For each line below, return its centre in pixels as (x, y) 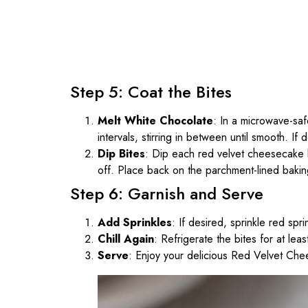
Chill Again (126, 239)
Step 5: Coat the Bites (151, 91)
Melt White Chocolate (155, 120)
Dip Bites (121, 153)
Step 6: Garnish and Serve (167, 193)
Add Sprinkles (135, 222)
